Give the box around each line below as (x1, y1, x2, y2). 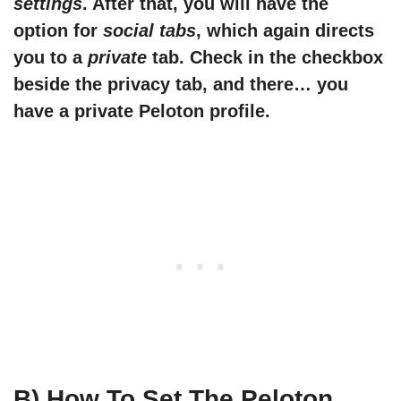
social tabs (103, 21, 196, 41)
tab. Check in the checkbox (147, 47, 383, 68)
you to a (13, 47, 88, 68)
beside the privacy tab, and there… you (13, 74, 348, 95)
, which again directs (196, 21, 374, 41)
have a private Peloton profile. (13, 101, 270, 122)
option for (13, 21, 103, 41)
